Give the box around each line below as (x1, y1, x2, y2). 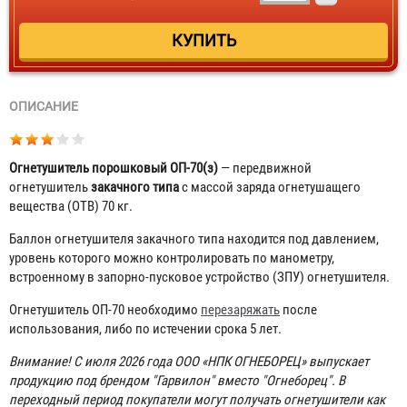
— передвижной (218, 160, 312, 176)
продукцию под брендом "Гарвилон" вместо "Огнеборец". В (9, 372, 345, 389)
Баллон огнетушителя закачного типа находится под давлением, (9, 231, 379, 247)
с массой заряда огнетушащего (179, 179, 361, 195)
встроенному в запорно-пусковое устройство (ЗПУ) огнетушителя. (9, 269, 390, 285)
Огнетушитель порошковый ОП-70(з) (9, 160, 218, 176)
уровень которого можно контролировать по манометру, (9, 250, 334, 266)
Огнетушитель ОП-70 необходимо (9, 302, 201, 318)
